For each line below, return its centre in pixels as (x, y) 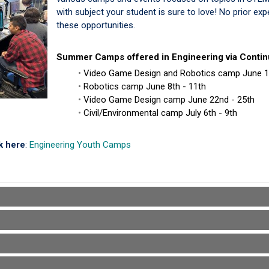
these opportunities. (96, 26)
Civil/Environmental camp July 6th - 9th (160, 113)
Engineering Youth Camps (80, 144)
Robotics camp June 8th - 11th (145, 86)
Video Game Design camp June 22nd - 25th (169, 99)
